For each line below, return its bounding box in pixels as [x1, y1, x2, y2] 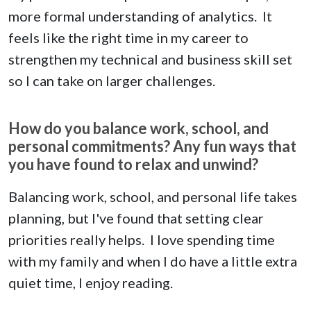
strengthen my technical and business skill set [8, 51, 292, 68]
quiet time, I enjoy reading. [8, 274, 173, 292]
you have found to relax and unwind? [8, 155, 258, 174]
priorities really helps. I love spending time [8, 231, 275, 249]
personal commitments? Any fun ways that [8, 137, 296, 156]
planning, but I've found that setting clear [8, 210, 264, 227]
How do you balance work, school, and [8, 119, 269, 138]
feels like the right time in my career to [8, 29, 249, 47]
